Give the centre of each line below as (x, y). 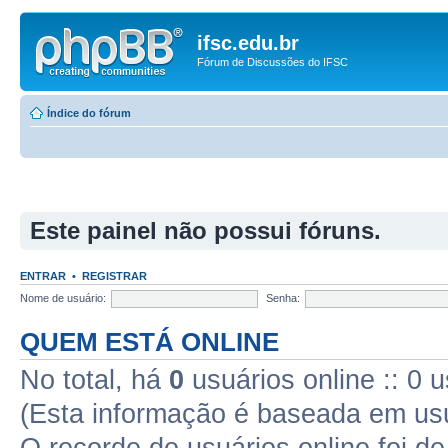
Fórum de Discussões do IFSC (272, 62)
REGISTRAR (114, 276)
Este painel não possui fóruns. (205, 230)
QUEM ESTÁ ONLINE (149, 342)
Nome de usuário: (63, 297)
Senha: (283, 297)
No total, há (94, 380)
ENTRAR (43, 276)
